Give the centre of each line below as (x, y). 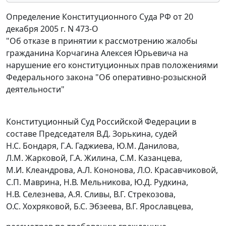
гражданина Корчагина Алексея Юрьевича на (97, 53)
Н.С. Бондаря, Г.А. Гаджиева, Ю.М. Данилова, (93, 146)
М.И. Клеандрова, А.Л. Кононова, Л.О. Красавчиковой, (112, 170)
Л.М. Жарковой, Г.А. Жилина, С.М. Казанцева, (94, 158)
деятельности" (35, 90)
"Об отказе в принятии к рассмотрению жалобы (102, 41)
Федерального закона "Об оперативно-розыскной (106, 77)
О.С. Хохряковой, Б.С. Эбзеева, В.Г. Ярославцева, (100, 207)
